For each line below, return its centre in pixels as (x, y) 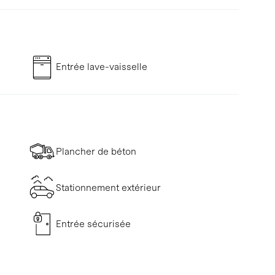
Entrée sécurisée (93, 223)
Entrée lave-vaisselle (101, 66)
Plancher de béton (96, 151)
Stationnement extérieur (108, 187)
